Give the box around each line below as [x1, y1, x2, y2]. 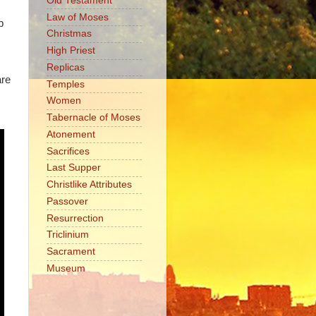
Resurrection [47, 212, 104, 224]
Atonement [47, 128, 95, 140]
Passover [47, 195, 88, 207]
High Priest [47, 45, 95, 56]
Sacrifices [47, 145, 90, 157]
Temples [47, 78, 85, 90]
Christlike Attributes [47, 179, 132, 190]
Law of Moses [47, 11, 109, 23]
